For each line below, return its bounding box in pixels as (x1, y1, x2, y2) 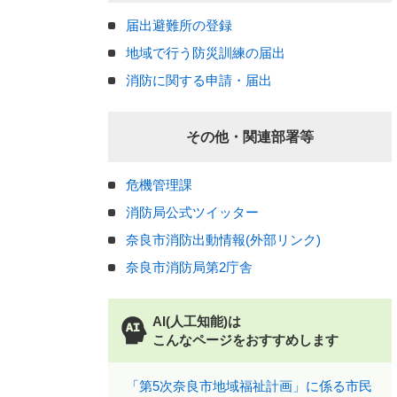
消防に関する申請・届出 (126, 73, 272, 88)
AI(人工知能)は (152, 314, 241, 329)
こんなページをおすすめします (152, 332, 339, 347)
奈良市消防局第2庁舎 (126, 260, 253, 275)
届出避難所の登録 (126, 18, 232, 33)
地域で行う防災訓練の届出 (126, 45, 285, 60)
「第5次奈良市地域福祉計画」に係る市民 (126, 378, 372, 393)
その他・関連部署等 (186, 129, 314, 144)
